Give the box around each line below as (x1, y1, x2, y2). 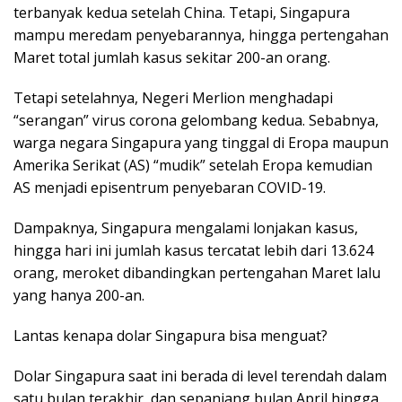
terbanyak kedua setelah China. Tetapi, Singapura (13, 3, 350, 23)
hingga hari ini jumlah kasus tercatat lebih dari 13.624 (13, 240, 373, 261)
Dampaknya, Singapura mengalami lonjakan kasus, (13, 218, 358, 239)
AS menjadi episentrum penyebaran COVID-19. (13, 178, 326, 198)
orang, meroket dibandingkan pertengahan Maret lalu (13, 263, 380, 284)
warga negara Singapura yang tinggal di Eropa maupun (13, 133, 389, 153)
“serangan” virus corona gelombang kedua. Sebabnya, (13, 110, 379, 131)
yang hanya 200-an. (13, 285, 144, 306)
